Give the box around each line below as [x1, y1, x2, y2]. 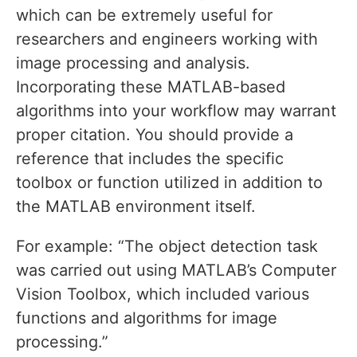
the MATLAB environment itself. [16, 197, 256, 217]
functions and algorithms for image [16, 308, 277, 328]
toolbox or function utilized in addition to [16, 173, 323, 193]
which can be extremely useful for [16, 6, 273, 25]
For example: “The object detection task [16, 237, 318, 257]
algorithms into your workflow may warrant [16, 101, 336, 121]
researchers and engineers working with [16, 29, 318, 49]
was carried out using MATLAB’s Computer [16, 261, 336, 280]
